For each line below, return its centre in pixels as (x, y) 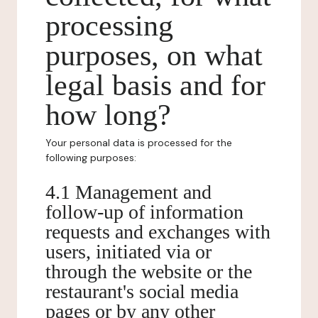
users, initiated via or (128, 252)
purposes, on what (154, 55)
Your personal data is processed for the (139, 143)
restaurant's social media (142, 291)
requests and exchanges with (158, 232)
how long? (108, 115)
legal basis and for (155, 85)
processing (109, 26)
